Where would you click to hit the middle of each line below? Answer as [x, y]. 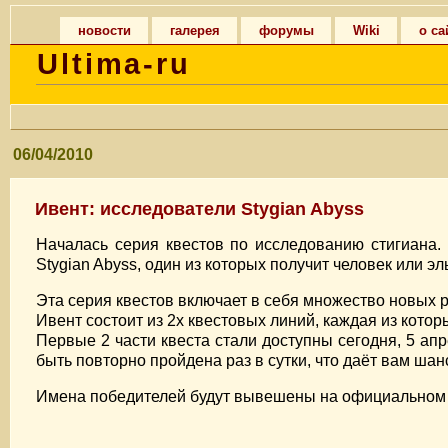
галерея [195, 30]
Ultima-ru [114, 64]
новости [104, 30]
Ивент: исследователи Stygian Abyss [199, 208]
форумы [286, 30]
